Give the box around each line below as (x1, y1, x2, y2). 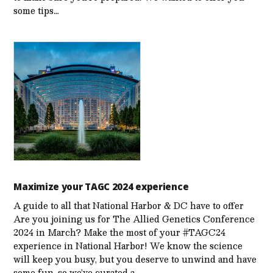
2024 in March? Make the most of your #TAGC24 (13, 225, 226, 240)
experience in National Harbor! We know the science (13, 238, 243, 253)
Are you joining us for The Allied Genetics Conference (13, 211, 255, 227)
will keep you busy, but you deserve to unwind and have (13, 252, 257, 267)
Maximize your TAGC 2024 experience (13, 180, 191, 193)
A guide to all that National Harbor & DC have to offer (13, 198, 244, 213)
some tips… (13, 2, 59, 18)
